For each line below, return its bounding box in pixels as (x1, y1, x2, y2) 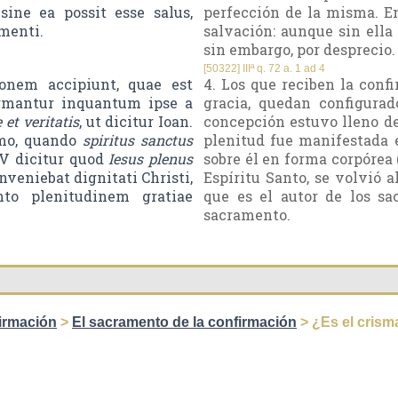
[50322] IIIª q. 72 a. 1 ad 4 (203, 62, 325, 76)
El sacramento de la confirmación (72, 314, 297, 330)
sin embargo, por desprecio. (203, 40, 395, 60)
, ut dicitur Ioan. (78, 112, 194, 131)
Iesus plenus (108, 149, 193, 169)
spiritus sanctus (83, 131, 193, 150)
